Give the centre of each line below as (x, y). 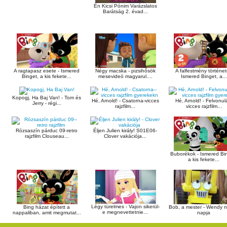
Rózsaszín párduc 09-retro (47, 131)
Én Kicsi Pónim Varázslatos (125, 6)
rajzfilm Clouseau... (47, 136)
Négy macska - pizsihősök (125, 70)
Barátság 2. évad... (125, 11)
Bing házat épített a (47, 207)
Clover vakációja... (125, 136)
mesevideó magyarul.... (125, 76)
